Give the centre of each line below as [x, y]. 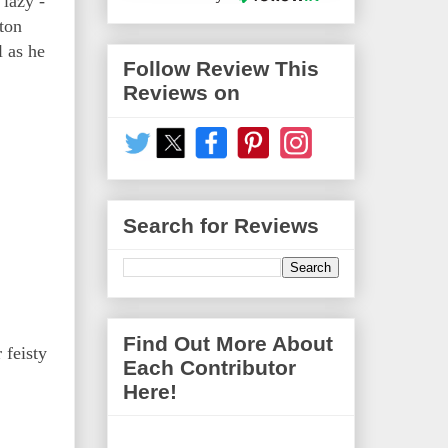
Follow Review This [221, 69]
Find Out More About [228, 343]
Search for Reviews [221, 225]
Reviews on [181, 93]
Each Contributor [209, 367]
